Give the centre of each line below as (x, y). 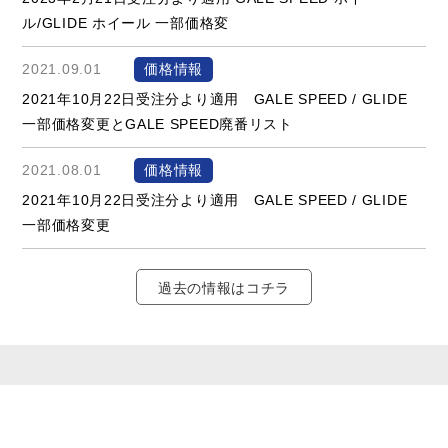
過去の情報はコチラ (224, 288)
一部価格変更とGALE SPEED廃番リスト (157, 124)
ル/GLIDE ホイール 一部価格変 (125, 23)
